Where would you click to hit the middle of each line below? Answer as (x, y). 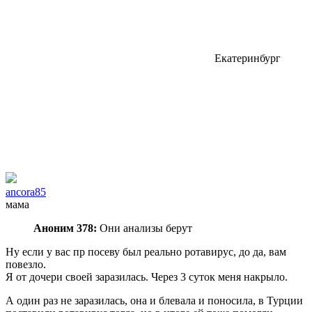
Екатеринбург (248, 58)
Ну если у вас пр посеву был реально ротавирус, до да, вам (146, 251)
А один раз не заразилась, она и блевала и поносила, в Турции (154, 300)
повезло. (26, 264)
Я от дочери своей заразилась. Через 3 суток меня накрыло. (147, 276)
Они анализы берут (145, 228)
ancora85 (26, 192)
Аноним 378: (65, 228)
